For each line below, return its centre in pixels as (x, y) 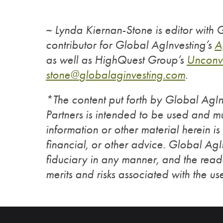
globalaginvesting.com (132, 75)
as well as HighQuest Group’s (116, 60)
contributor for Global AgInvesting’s (130, 45)
